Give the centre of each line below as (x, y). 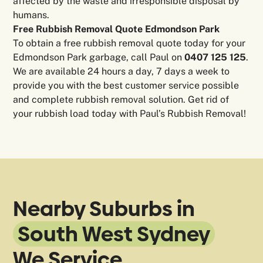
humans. (31, 15)
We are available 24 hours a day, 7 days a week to (122, 72)
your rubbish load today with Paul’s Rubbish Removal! (130, 114)
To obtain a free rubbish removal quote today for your (129, 43)
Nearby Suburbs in (104, 209)
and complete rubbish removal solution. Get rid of (121, 100)
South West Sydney (114, 234)
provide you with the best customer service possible (126, 86)
